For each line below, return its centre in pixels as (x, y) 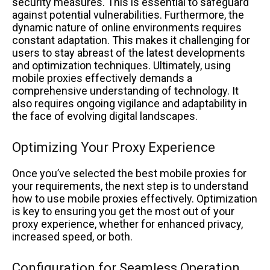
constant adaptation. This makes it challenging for (131, 40)
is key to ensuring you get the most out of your (123, 211)
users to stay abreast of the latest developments (129, 52)
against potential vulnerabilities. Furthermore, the (128, 14)
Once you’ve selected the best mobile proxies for (129, 173)
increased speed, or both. (72, 236)
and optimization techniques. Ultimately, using (121, 65)
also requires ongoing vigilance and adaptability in (130, 103)
